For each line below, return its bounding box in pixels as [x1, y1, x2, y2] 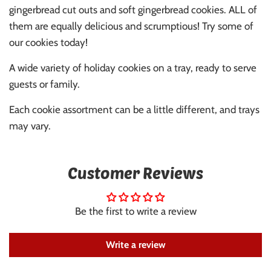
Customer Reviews [68, 163, 203, 183]
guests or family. [9, 78, 80, 91]
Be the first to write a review [74, 205, 197, 218]
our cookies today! [9, 36, 88, 49]
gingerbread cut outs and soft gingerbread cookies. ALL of [9, 4, 257, 16]
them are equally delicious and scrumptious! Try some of [9, 20, 253, 33]
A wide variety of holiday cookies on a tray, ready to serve [9, 62, 256, 74]
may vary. [9, 120, 51, 132]
